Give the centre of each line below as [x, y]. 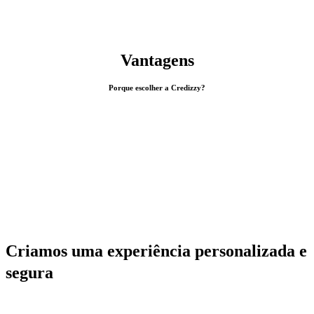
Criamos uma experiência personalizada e [156, 251]
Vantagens [157, 61]
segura [29, 272]
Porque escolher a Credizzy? [157, 87]
